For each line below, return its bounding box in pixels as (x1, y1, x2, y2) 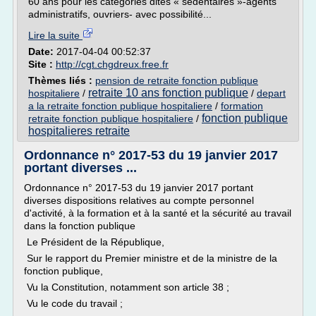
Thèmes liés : (28, 75, 95, 86)
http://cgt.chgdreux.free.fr (56, 59, 169, 70)
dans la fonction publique (24, 220, 135, 231)
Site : (28, 59, 56, 70)
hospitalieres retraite (28, 125, 130, 137)
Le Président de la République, (24, 236, 164, 248)
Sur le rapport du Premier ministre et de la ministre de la (24, 253, 277, 264)
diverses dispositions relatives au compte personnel (24, 195, 254, 206)
